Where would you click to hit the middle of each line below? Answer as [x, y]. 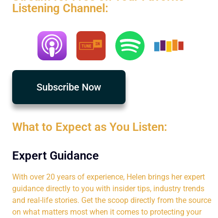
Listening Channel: [60, 8]
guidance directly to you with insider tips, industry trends [108, 188]
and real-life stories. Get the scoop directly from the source [112, 200]
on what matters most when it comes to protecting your [107, 212]
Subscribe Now [69, 87]
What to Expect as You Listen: [90, 127]
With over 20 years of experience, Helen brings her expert [109, 177]
